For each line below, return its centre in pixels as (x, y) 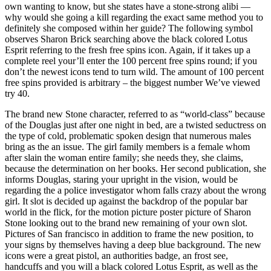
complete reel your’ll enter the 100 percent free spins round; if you (131, 60)
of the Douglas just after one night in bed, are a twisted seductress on (135, 125)
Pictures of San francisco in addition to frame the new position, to (129, 233)
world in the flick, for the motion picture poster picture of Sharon (128, 212)
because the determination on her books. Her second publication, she (135, 168)
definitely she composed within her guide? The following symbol (129, 28)
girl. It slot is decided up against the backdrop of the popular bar (126, 201)
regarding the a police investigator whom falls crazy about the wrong (135, 190)
